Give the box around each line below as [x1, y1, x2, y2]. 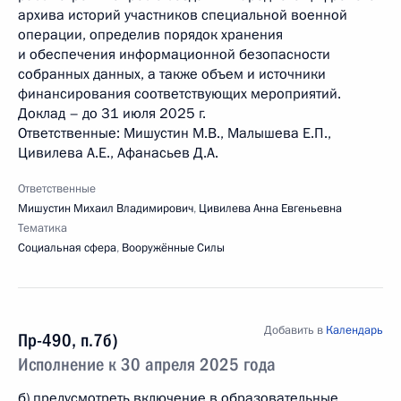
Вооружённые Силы [122, 240, 225, 256]
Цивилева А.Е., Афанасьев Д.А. [18, 143, 218, 163]
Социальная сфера [18, 240, 116, 256]
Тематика [18, 220, 67, 236]
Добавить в [264, 322, 326, 338]
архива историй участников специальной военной [18, 5, 347, 25]
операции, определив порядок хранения [18, 25, 283, 45]
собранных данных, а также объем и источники [18, 64, 326, 84]
